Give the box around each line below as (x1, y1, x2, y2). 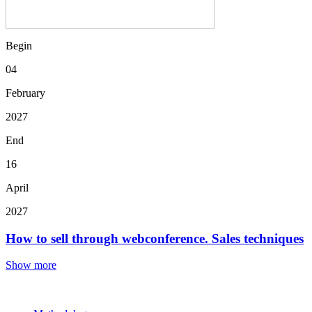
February (6, 86, 45, 99)
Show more (6, 259, 56, 272)
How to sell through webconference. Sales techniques (6, 231, 304, 246)
